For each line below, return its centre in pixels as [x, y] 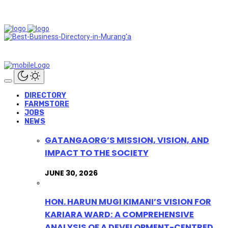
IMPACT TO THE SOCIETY [97, 153]
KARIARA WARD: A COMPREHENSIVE [119, 215]
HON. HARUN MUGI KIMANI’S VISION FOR [128, 202]
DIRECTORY [45, 95]
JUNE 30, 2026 [71, 173]
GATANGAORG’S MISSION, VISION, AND [127, 140]
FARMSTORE [47, 104]
